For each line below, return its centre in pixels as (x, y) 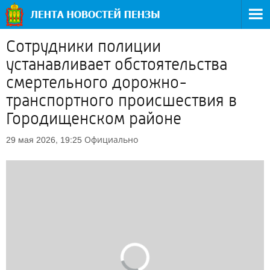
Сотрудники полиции (83, 46)
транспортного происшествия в (121, 101)
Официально (111, 140)
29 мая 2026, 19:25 (44, 140)
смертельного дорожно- (97, 83)
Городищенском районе (94, 119)
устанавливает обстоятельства (117, 64)
